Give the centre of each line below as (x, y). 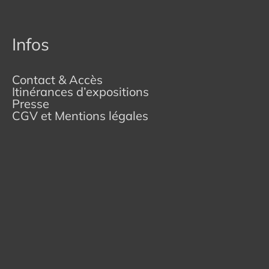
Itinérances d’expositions (80, 91)
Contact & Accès (57, 79)
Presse (31, 103)
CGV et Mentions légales (80, 115)
